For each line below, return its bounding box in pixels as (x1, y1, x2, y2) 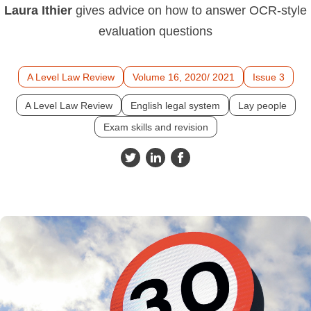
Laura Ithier (4, 3, 76, 18)
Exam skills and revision (103, 121, 208, 133)
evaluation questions (99, 24, 212, 39)
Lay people (237, 100, 287, 112)
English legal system (130, 100, 220, 112)
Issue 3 (252, 72, 285, 83)
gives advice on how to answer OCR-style (76, 3, 307, 18)
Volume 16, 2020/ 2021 (132, 72, 235, 83)
